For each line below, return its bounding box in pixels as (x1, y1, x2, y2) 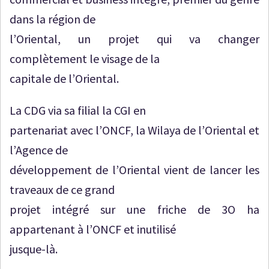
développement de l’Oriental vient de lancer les (10, 162, 259, 177)
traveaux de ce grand (10, 181, 115, 197)
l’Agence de (10, 142, 68, 157)
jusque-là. (10, 241, 58, 256)
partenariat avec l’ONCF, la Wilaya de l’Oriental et (10, 122, 259, 138)
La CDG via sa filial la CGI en (10, 102, 146, 118)
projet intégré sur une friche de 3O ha (10, 201, 259, 217)
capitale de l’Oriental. (10, 70, 119, 86)
